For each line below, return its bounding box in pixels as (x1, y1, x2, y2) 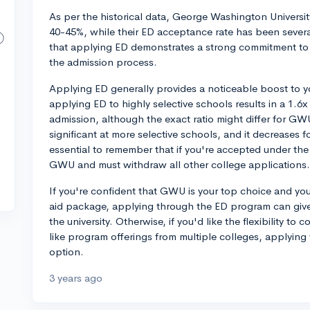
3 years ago (49, 271, 102, 284)
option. (49, 245, 84, 258)
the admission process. (49, 55, 157, 69)
